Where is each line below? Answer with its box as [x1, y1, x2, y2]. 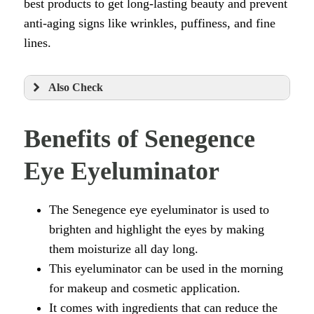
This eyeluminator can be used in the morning [49, 261, 283, 276]
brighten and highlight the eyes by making [49, 222, 264, 237]
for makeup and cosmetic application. [49, 281, 240, 296]
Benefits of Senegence [24, 125, 255, 153]
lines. [24, 36, 58, 50]
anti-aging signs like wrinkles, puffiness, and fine [24, 16, 275, 31]
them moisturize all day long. [49, 242, 198, 257]
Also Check [48, 81, 103, 95]
